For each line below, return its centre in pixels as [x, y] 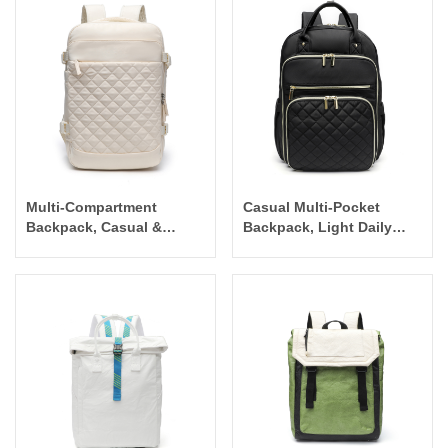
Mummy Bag [68, 246]
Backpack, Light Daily [318, 226]
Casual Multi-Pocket [312, 206]
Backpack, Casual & [94, 226]
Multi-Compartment [91, 206]
